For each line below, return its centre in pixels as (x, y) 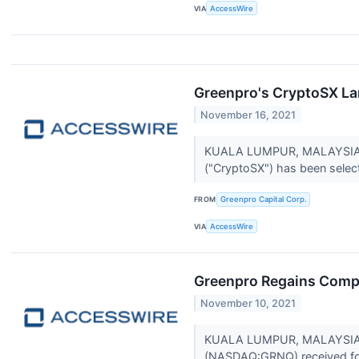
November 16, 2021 (248, 115)
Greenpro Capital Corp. (263, 200)
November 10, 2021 (248, 303)
